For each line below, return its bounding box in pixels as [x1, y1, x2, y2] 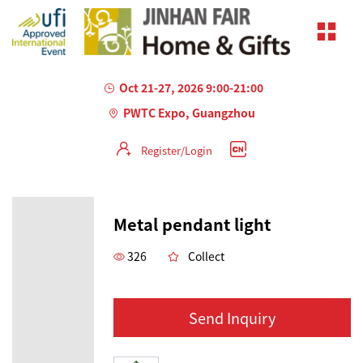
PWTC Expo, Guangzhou [123, 104, 255, 121]
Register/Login [140, 142, 212, 158]
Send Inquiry [189, 306, 275, 328]
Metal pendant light [113, 211, 271, 236]
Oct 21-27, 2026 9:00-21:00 [118, 79, 263, 96]
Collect [188, 247, 224, 264]
